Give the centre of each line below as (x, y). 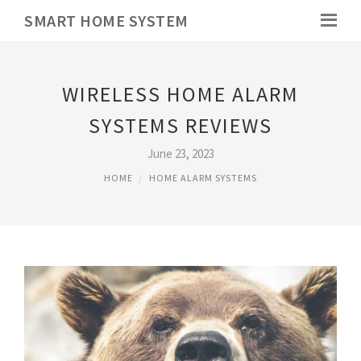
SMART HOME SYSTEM (106, 21)
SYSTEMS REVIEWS (180, 125)
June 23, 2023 (180, 154)
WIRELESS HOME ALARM (180, 94)
